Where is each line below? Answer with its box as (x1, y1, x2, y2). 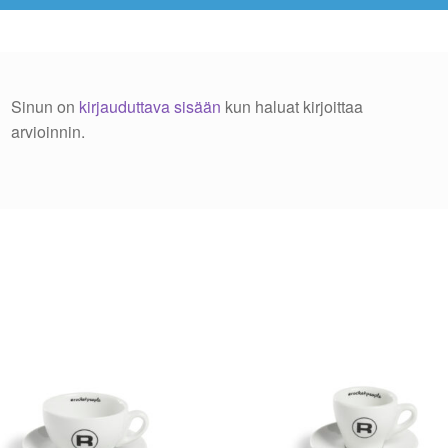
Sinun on (11, 95, 80, 119)
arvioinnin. (11, 120, 86, 144)
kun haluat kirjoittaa (221, 95, 364, 119)
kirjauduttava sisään (79, 95, 222, 119)
